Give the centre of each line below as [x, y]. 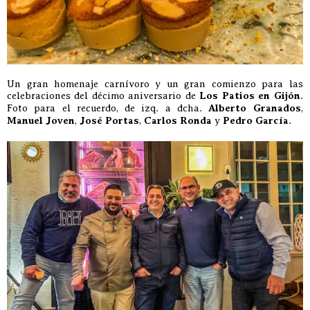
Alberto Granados [255, 108]
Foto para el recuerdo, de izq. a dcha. [108, 108]
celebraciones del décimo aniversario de [103, 95]
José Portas [109, 120]
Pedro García [256, 120]
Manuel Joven [41, 120]
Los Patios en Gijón [250, 95]
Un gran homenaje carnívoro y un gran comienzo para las [155, 83]
